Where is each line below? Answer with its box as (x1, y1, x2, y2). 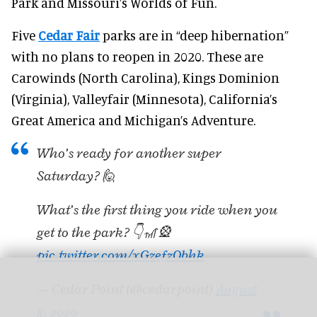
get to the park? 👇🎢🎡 (37, 224, 171, 242)
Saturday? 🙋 (37, 167, 116, 185)
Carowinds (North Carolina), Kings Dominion (11, 69, 279, 86)
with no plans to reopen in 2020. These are (11, 48, 263, 65)
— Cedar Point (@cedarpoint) (37, 280, 216, 299)
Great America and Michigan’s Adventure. (11, 112, 255, 129)
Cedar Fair (38, 27, 100, 44)
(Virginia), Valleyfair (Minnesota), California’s (11, 91, 277, 108)
